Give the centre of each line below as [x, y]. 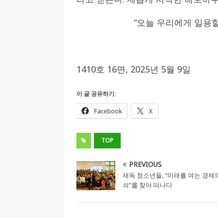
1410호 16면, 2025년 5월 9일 [134, 69]
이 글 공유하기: [96, 94]
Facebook [108, 111]
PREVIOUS [145, 164]
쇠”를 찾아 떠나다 [147, 185]
